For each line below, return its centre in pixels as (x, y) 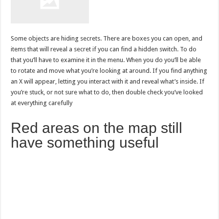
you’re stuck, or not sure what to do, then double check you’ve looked (107, 92)
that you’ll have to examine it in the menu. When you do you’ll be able (106, 60)
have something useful (85, 143)
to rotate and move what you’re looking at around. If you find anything (109, 71)
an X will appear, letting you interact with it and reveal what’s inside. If (108, 82)
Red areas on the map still (97, 128)
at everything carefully (43, 103)
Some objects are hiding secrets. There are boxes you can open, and (107, 39)
